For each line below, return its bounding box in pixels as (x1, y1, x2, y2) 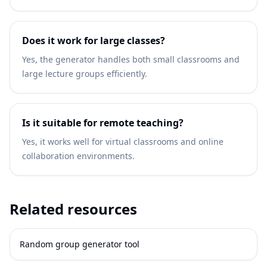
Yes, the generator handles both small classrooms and (22, 54, 240, 65)
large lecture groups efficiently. (22, 68, 147, 79)
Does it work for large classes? (22, 34, 165, 47)
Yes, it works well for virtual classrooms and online (22, 136, 223, 147)
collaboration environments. (22, 150, 135, 162)
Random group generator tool (20, 238, 139, 250)
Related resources (10, 199, 137, 219)
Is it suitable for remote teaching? (22, 116, 184, 129)
